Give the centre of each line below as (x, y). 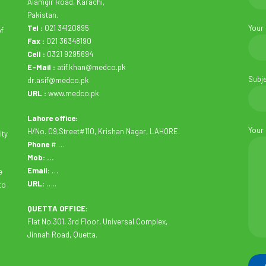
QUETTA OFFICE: (58, 208)
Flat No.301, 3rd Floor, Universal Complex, (97, 221)
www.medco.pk (73, 93)
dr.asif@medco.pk (58, 80)
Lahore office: (53, 118)
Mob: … (41, 157)
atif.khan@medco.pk (91, 67)
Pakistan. (43, 15)
